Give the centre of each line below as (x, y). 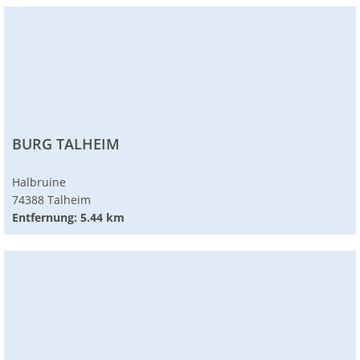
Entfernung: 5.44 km (68, 218)
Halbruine (39, 182)
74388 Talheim (51, 200)
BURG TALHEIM (66, 144)
